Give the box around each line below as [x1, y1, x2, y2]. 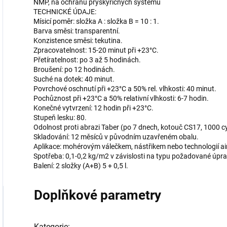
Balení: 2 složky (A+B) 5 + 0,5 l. [33, 162, 128, 170]
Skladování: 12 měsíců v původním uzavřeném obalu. [33, 133, 199, 141]
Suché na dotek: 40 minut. [33, 75, 115, 83]
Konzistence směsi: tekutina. [33, 36, 123, 45]
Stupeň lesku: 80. [33, 113, 87, 122]
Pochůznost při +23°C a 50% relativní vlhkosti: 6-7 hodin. [33, 94, 209, 102]
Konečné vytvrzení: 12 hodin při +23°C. [33, 104, 154, 112]
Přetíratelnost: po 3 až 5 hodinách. [33, 56, 141, 64]
